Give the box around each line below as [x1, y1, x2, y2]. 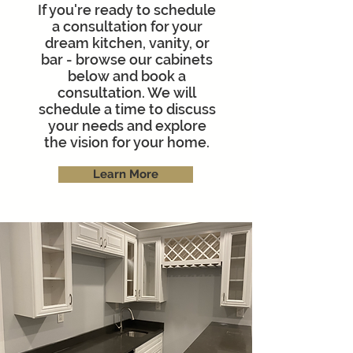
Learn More [93, 167, 158, 182]
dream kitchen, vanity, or [44, 35, 210, 52]
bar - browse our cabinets [41, 51, 213, 69]
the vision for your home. [44, 134, 210, 151]
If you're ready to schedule [38, 2, 216, 19]
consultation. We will [58, 84, 196, 102]
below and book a [68, 68, 186, 85]
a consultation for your [51, 18, 203, 35]
